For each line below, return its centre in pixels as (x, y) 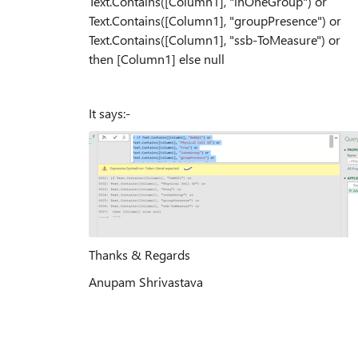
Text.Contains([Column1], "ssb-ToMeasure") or (215, 39)
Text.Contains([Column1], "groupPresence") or (215, 20)
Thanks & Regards (139, 254)
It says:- (109, 113)
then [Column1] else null (157, 58)
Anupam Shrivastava (146, 281)
